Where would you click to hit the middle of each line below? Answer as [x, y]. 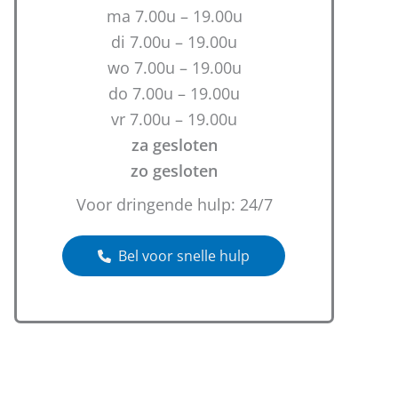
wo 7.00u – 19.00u [174, 68]
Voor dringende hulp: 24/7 [174, 204]
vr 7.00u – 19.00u [174, 119]
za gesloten [174, 145]
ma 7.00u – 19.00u [174, 16]
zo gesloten [174, 171]
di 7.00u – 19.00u [174, 42]
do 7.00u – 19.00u [174, 93]
